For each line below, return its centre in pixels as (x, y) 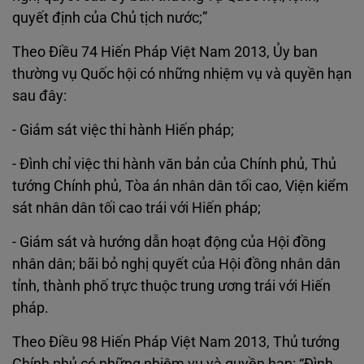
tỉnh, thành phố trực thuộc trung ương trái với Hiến (171, 286)
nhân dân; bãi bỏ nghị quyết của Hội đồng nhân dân (176, 264)
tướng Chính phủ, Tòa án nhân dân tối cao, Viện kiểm (180, 186)
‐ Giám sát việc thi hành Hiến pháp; (123, 130)
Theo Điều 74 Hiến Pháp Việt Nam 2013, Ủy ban (165, 52)
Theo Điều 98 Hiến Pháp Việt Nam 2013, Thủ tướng (176, 342)
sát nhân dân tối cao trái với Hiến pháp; (136, 208)
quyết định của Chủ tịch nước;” (110, 17)
